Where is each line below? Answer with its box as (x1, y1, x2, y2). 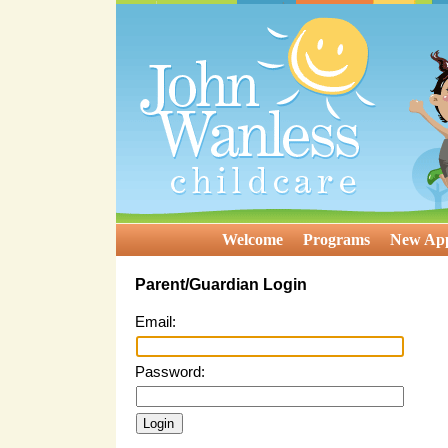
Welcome (222, 231, 284, 248)
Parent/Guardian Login (135, 276, 308, 294)
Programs (303, 231, 371, 248)
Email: (135, 313, 177, 330)
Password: (135, 363, 206, 380)
